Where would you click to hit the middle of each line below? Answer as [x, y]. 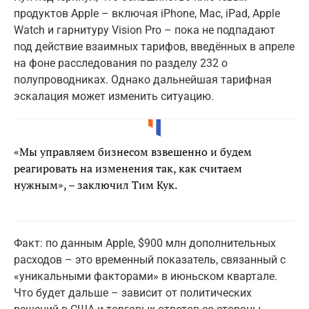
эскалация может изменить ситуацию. [114, 97]
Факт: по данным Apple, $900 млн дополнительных [145, 243]
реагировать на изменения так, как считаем [128, 169]
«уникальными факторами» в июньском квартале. [146, 277]
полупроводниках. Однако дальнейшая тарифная [143, 80]
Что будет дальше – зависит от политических [133, 293]
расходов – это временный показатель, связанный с [150, 260]
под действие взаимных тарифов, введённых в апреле [154, 47]
